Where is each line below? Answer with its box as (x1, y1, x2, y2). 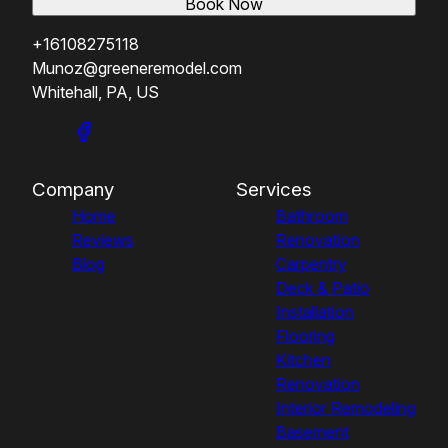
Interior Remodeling (276, 397, 416, 418)
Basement (276, 421, 349, 442)
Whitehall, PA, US (32, 81, 159, 102)
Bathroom (276, 205, 348, 226)
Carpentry (276, 253, 347, 274)
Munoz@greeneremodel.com (32, 57, 242, 78)
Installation (276, 301, 354, 322)
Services (236, 177, 312, 201)
